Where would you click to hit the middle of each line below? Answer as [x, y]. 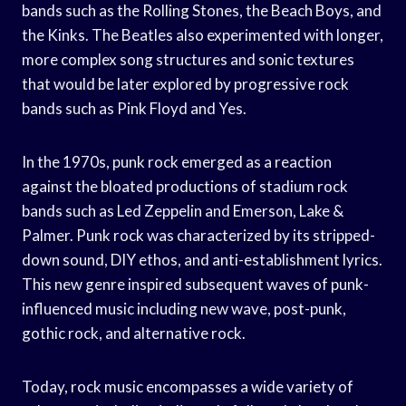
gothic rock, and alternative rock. [134, 333]
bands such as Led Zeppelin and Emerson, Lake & [183, 210]
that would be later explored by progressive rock [185, 83]
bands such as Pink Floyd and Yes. [134, 108]
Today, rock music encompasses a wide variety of [188, 386]
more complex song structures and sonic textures [188, 59]
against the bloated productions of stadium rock [185, 186]
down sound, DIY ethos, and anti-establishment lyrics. [202, 259]
